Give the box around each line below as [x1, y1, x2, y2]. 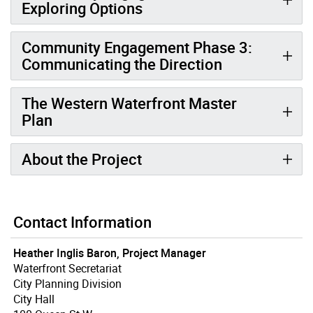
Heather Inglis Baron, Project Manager [13, 245, 206, 261]
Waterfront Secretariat [13, 260, 122, 276]
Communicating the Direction [22, 53, 222, 74]
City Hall [13, 291, 54, 307]
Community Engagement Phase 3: [22, 36, 252, 57]
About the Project [22, 148, 142, 169]
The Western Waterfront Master [22, 92, 237, 113]
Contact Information [13, 211, 152, 232]
